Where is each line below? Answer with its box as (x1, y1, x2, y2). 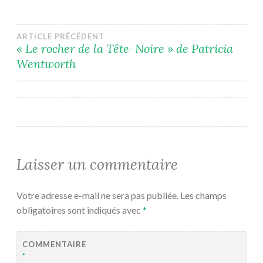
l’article (16, 83, 93, 113)
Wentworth (16, 56, 76, 71)
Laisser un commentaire (16, 154, 178, 174)
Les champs (180, 189, 227, 201)
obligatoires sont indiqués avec (16, 204, 143, 215)
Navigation (16, 29, 131, 59)
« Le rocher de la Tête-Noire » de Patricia (16, 41, 233, 56)
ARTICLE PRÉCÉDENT (16, 31, 104, 41)
